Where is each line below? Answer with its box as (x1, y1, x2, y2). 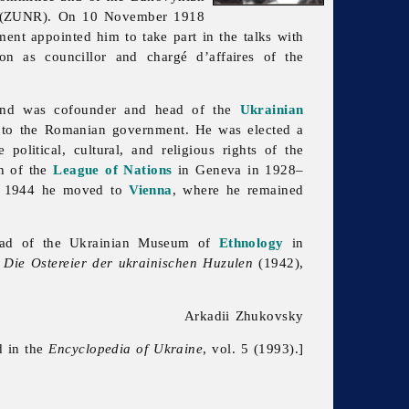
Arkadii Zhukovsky (184, 308, 304, 324)
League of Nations (53, 162, 173, 178)
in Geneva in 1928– (172, 162, 304, 178)
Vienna (129, 182, 173, 198)
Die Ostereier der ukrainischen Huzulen (4, 255, 254, 271)
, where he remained (172, 182, 304, 198)
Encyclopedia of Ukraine (48, 341, 204, 357)
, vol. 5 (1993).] (203, 341, 304, 357)
